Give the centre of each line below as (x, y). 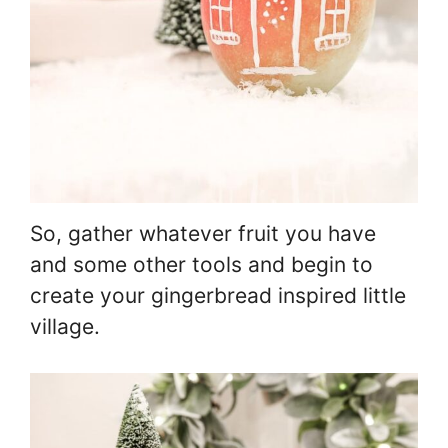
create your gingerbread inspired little (218, 295)
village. (65, 326)
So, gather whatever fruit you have (203, 233)
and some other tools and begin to (201, 264)
